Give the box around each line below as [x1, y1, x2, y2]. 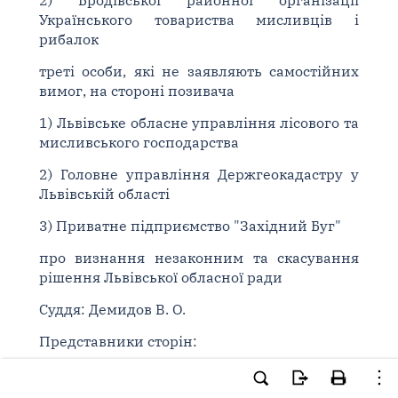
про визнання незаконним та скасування [38, 249, 360, 267]
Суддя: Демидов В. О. [38, 300, 186, 318]
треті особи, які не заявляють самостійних [38, 62, 360, 80]
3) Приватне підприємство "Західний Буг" [38, 217, 341, 235]
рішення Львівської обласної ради [38, 268, 283, 286]
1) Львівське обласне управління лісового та [38, 114, 360, 131]
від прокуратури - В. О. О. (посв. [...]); [38, 364, 293, 382]
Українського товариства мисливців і [38, 11, 360, 28]
